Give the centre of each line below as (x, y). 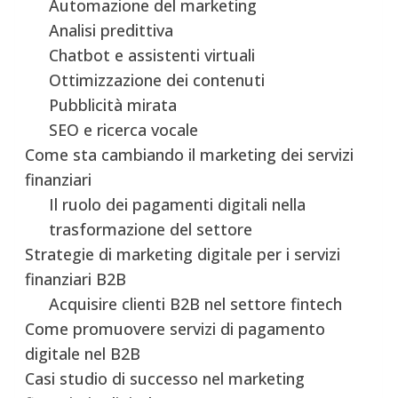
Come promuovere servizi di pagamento (175, 328)
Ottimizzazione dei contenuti (157, 80)
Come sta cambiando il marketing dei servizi (190, 154)
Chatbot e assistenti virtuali (152, 55)
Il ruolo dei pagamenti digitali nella (178, 204)
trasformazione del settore (151, 229)
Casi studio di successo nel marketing (165, 378)
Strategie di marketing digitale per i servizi (183, 254)
